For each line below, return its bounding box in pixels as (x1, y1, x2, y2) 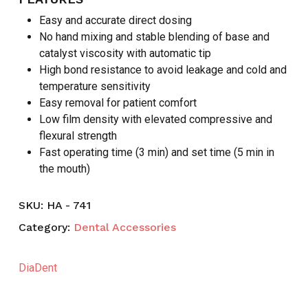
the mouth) (38, 162, 90, 176)
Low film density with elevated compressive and (38, 113, 272, 126)
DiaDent (18, 261, 57, 275)
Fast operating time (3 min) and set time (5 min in (38, 146, 274, 159)
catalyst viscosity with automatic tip (38, 47, 211, 60)
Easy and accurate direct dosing (38, 14, 192, 27)
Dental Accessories (73, 221, 176, 234)
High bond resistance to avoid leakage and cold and (38, 63, 287, 77)
